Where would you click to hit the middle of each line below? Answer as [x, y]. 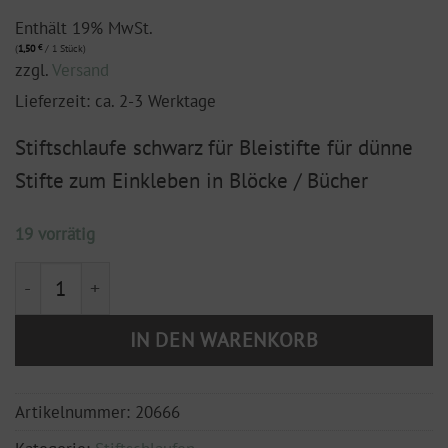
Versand [80, 70]
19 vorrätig [55, 234]
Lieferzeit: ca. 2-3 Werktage [115, 101]
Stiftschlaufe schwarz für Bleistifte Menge [181, 276]
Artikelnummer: [75, 411]
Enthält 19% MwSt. [84, 28]
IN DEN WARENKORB [224, 340]
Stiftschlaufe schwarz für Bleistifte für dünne [214, 148]
